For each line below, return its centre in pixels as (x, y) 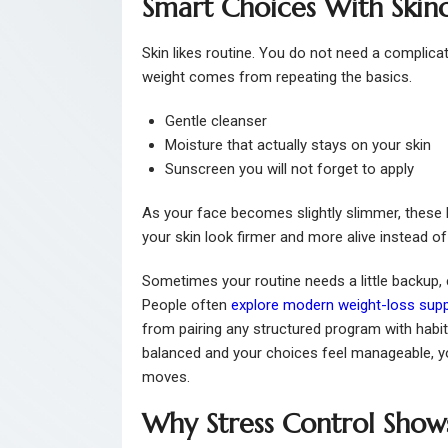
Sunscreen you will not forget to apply (289, 169)
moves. (166, 377)
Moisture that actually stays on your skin (297, 145)
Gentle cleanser (215, 121)
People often (186, 305)
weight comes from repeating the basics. (277, 77)
